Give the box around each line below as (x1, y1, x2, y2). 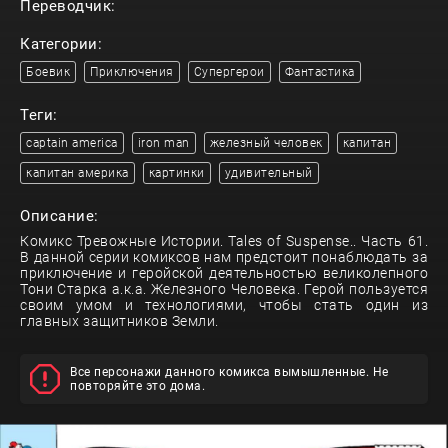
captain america (26, 136, 118, 151)
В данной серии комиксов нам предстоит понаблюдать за (20, 249, 428, 266)
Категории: (20, 35, 102, 54)
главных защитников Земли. (20, 313, 219, 330)
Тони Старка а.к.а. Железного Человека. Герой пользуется (20, 281, 428, 298)
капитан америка (26, 166, 129, 181)
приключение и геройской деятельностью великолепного (20, 265, 428, 282)
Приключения (90, 65, 174, 80)
